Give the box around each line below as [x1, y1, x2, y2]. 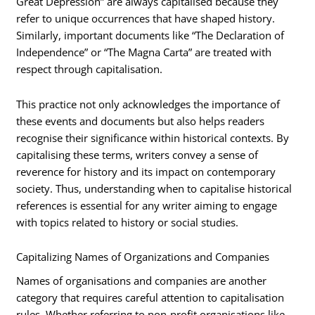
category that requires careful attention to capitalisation [16, 290, 285, 305]
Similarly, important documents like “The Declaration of [16, 28, 285, 43]
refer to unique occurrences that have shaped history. [16, 11, 276, 26]
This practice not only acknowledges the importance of [16, 96, 281, 111]
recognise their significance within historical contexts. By [16, 130, 290, 145]
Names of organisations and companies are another [16, 274, 267, 288]
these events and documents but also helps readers [16, 113, 265, 128]
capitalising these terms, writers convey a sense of [16, 147, 259, 162]
